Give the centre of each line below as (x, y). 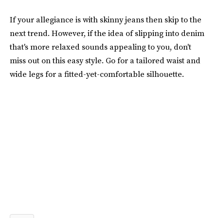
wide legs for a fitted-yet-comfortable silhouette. (97, 74)
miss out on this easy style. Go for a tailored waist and (105, 60)
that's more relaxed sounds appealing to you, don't (100, 46)
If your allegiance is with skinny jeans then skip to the (106, 19)
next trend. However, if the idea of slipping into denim (107, 33)
